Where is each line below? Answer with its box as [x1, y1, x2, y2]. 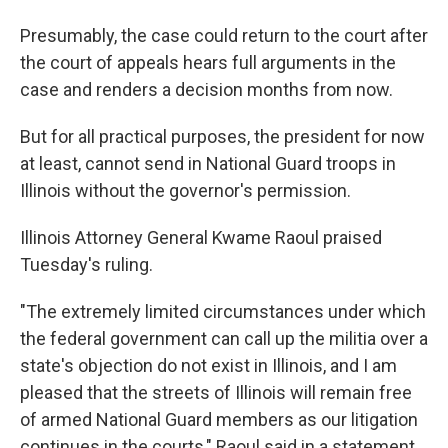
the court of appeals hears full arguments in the [20, 52, 396, 73]
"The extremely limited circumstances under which [20, 301, 426, 322]
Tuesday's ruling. [20, 254, 153, 275]
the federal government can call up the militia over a [20, 328, 428, 349]
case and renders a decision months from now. [20, 79, 393, 100]
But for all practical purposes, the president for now [20, 126, 425, 147]
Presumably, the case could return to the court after [20, 25, 428, 46]
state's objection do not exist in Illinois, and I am [20, 355, 397, 376]
